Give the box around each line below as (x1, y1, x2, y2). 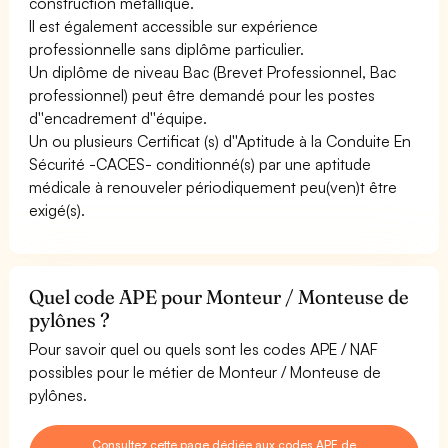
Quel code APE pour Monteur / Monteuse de (29, 284, 410, 309)
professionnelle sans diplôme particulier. (29, 38, 305, 59)
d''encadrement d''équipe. (29, 107, 208, 128)
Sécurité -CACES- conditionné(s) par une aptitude (29, 153, 372, 174)
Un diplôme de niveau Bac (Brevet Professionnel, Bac (29, 61, 397, 82)
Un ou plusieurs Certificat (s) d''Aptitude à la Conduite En (29, 130, 412, 151)
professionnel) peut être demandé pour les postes (29, 84, 376, 105)
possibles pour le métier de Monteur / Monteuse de (29, 361, 382, 382)
